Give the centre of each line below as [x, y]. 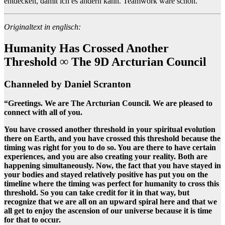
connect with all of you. [43, 113]
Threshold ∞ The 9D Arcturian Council [105, 62]
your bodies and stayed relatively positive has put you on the [106, 175]
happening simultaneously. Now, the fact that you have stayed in [113, 166]
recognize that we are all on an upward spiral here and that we [110, 202]
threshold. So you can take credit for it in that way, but [97, 193]
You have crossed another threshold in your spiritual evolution [110, 130]
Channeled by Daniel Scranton [68, 84]
